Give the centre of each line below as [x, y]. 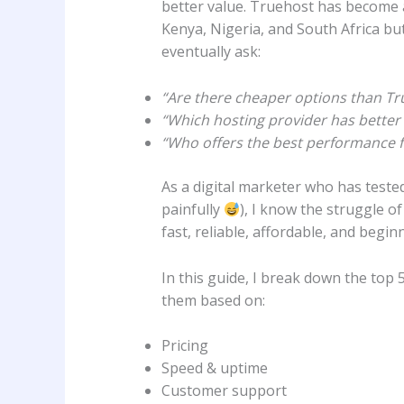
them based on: [213, 300]
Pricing [184, 346]
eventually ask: [211, 52]
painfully [192, 209]
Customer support [224, 391]
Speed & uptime [214, 368]
